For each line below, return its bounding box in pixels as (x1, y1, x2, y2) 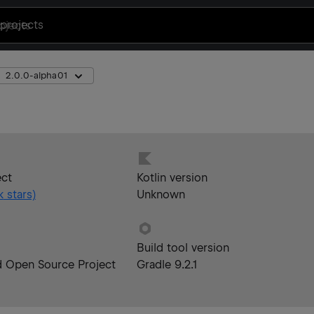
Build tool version (136, 241, 230, 254)
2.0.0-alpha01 (5, 70, 67, 81)
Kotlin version (136, 171, 207, 184)
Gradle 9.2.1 (136, 258, 197, 271)
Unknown (136, 188, 185, 201)
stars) (3, 188, 36, 201)
